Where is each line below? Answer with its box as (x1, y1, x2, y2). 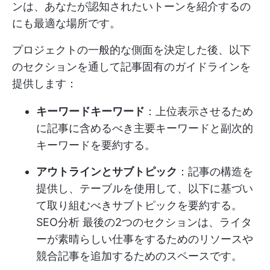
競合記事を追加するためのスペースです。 (36, 250, 242, 263)
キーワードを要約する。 (36, 139, 155, 152)
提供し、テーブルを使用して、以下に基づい (36, 182, 253, 195)
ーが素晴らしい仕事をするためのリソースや (36, 233, 253, 246)
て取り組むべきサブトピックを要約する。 (36, 199, 242, 212)
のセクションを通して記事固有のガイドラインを (12, 60, 251, 74)
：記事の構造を (177, 165, 253, 178)
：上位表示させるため (145, 105, 253, 118)
